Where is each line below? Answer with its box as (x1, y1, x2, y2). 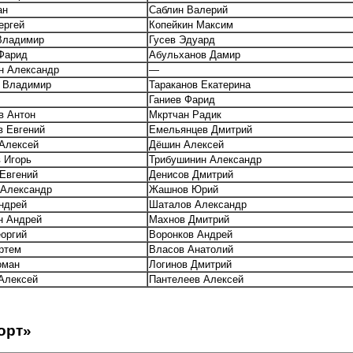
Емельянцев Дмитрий (149, 124, 252, 136)
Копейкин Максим (149, 19, 233, 32)
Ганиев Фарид (149, 94, 215, 106)
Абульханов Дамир (149, 49, 240, 61)
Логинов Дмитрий (149, 258, 232, 271)
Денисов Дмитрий (149, 169, 233, 181)
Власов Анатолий (149, 243, 233, 256)
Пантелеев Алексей (149, 273, 243, 286)
